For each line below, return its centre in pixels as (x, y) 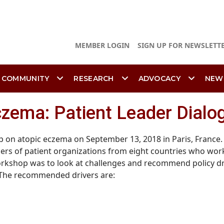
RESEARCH (94, 78)
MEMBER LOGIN (102, 45)
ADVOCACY (159, 78)
